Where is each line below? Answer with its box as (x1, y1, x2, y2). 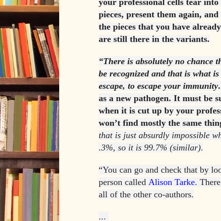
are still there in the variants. (99, 34, 210, 44)
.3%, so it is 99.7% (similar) (99, 143, 201, 153)
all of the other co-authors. (99, 189, 194, 200)
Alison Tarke (148, 177, 195, 187)
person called (99, 177, 148, 187)
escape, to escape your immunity (99, 81, 218, 91)
